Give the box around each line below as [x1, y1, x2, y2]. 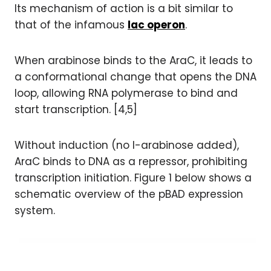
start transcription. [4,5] [15, 102, 137, 117]
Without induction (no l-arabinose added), [15, 138, 239, 152]
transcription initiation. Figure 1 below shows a [15, 171, 252, 185]
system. [15, 203, 55, 218]
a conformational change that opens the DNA [15, 70, 256, 84]
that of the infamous [15, 18, 128, 32]
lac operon [128, 18, 185, 32]
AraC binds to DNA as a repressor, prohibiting [15, 154, 247, 169]
